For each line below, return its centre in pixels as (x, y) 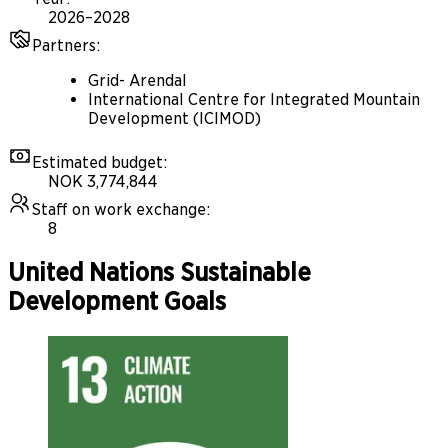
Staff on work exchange (119, 210)
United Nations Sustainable (159, 273)
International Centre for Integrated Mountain (254, 100)
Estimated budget (97, 163)
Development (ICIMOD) (174, 119)
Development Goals (117, 302)
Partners (64, 46)
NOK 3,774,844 (103, 182)
